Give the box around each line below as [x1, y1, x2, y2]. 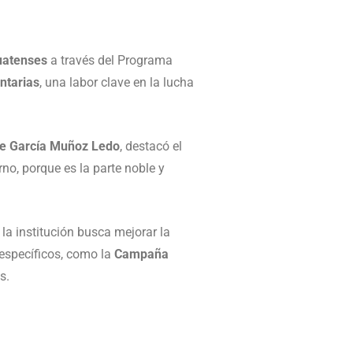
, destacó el [120, 139, 182, 154]
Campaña [114, 247, 169, 262]
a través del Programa [47, 53, 173, 68]
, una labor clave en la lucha [39, 75, 194, 90]
